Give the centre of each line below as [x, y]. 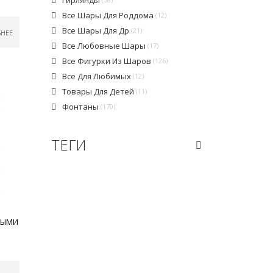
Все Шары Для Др [96, 30]
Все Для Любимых [97, 76]
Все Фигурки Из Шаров [107, 61]
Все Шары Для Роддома [108, 15]
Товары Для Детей [99, 91]
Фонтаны [81, 106]
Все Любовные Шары [105, 45]
